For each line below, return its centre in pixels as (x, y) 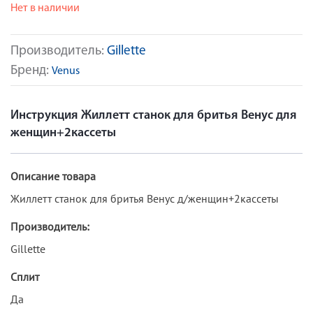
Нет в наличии (45, 8)
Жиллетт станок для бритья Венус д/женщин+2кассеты (145, 198)
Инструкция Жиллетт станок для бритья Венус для (154, 115)
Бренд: (31, 71)
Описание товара (53, 176)
